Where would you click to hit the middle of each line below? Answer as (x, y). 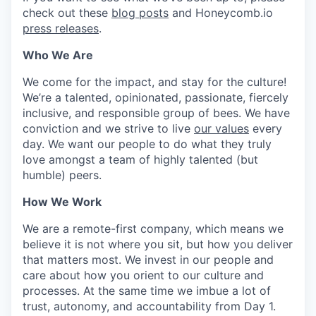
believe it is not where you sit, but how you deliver (158, 244)
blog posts (140, 13)
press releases (61, 28)
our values (221, 128)
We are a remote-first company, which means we (153, 229)
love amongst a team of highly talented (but (140, 159)
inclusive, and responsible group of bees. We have (156, 113)
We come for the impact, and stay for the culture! (154, 82)
